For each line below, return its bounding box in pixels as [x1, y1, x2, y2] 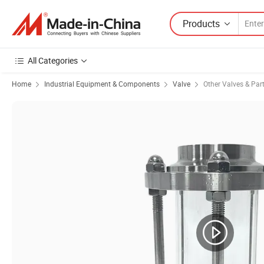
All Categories [28, 55, 78, 66]
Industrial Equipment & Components [44, 79, 160, 88]
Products [183, 16, 220, 30]
